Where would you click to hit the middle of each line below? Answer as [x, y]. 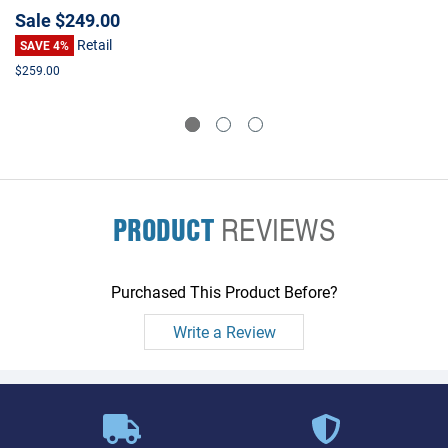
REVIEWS [274, 229]
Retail [94, 44]
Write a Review [224, 331]
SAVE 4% [44, 44]
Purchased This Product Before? [224, 291]
